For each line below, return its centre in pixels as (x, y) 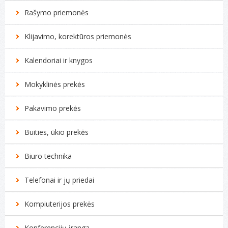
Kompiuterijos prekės (60, 204)
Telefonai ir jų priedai (59, 180)
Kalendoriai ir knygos (59, 60)
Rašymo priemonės (56, 12)
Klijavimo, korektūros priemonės (78, 36)
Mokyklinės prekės (55, 84)
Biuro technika (48, 156)
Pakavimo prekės (53, 108)
